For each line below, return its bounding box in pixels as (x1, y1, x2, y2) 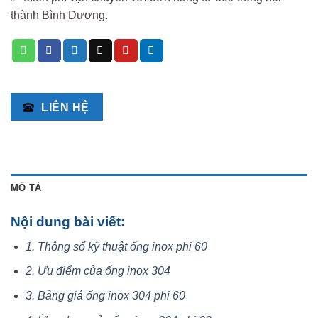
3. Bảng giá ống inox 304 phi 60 (25, 290, 185, 302)
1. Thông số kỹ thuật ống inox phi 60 (25, 240, 207, 253)
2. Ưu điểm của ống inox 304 (25, 265, 170, 278)
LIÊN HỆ (41, 101, 89, 114)
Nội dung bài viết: (11, 214, 125, 230)
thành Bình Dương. (11, 9, 108, 21)
